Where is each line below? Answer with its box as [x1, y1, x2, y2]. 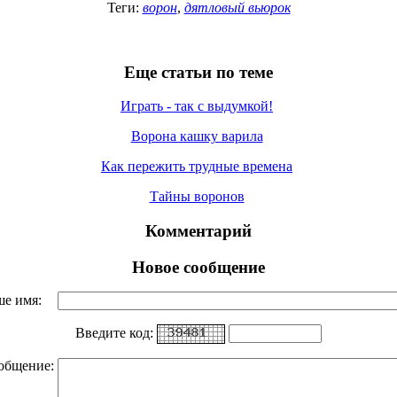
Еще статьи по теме [124, 62, 273, 82]
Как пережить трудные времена [101, 159, 292, 175]
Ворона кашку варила [130, 128, 263, 144]
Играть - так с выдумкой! [121, 98, 273, 114]
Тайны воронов [149, 189, 245, 205]
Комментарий [145, 222, 252, 241]
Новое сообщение [132, 257, 265, 276]
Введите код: [75, 324, 157, 340]
